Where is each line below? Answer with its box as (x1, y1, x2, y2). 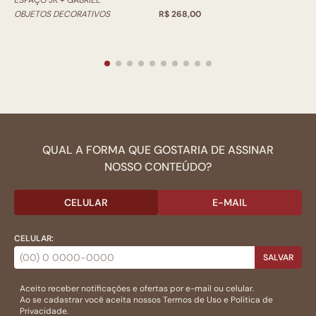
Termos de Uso (163, 294, 221, 306)
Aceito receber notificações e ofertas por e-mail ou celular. (20, 283, 254, 295)
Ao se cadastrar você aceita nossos (20, 294, 163, 306)
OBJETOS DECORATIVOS (14, 8, 110, 20)
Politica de (231, 294, 273, 306)
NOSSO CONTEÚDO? (104, 159, 212, 175)
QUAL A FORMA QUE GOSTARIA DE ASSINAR (42, 142, 274, 158)
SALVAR (263, 252, 293, 264)
